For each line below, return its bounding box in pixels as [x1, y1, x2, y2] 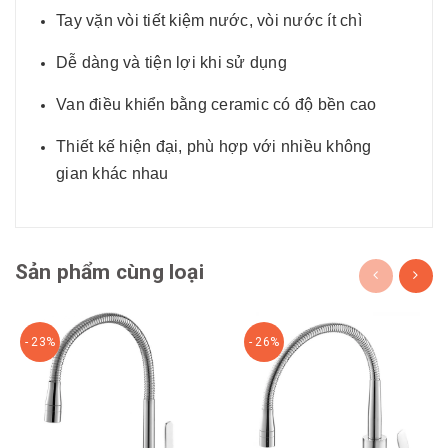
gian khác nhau [56, 164, 169, 182]
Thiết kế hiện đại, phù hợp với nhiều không [56, 137, 372, 155]
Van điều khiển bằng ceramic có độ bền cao [56, 95, 377, 113]
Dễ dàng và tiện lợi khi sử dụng [56, 53, 287, 71]
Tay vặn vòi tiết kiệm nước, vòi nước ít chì [56, 11, 362, 29]
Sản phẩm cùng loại [15, 259, 204, 284]
